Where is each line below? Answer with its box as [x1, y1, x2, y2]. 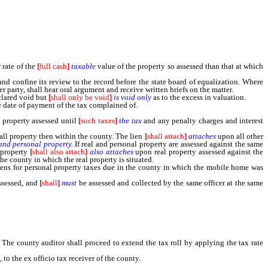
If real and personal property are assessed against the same [72, 139, 264, 148]
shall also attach [32, 147, 86, 156]
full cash [39, 62, 67, 71]
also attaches [89, 147, 133, 156]
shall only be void [51, 93, 109, 102]
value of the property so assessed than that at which [96, 62, 264, 71]
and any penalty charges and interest [141, 116, 264, 125]
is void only [114, 93, 151, 102]
